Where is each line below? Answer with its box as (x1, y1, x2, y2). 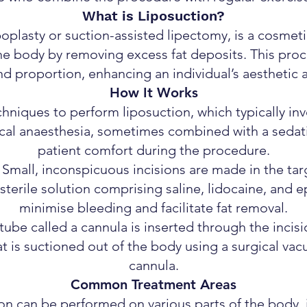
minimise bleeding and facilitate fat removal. (19, 199, 288, 216)
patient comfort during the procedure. (37, 142, 270, 158)
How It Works (109, 84, 198, 101)
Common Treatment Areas (71, 276, 236, 293)
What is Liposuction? (82, 8, 225, 24)
